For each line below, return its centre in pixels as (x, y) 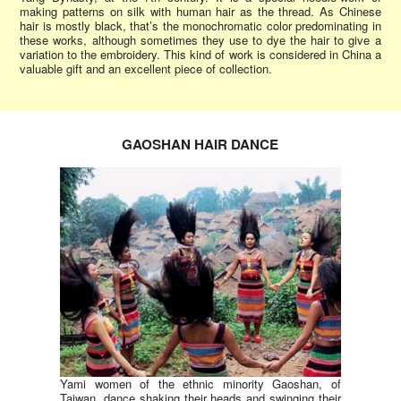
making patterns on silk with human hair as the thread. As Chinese (200, 11)
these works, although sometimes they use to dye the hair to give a (200, 39)
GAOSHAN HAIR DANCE (200, 145)
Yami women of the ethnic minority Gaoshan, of (200, 384)
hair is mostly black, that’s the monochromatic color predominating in (200, 25)
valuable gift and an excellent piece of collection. (146, 68)
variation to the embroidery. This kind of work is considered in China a (200, 54)
